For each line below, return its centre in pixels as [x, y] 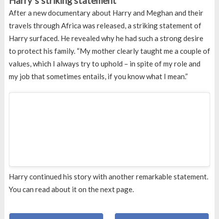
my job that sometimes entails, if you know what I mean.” [98, 77]
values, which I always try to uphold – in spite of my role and [104, 64]
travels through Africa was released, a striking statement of [105, 26]
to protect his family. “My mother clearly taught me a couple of [109, 51]
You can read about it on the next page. [71, 189]
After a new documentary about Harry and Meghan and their [106, 13]
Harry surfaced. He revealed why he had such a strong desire [106, 38]
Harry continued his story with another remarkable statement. [108, 177]
